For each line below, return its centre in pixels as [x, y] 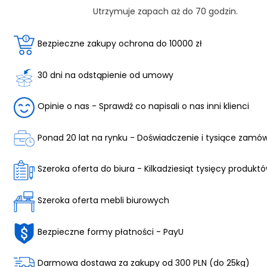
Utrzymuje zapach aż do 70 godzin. [166, 11]
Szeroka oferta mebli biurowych [104, 200]
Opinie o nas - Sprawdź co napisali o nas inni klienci [144, 106]
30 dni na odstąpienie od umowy [106, 75]
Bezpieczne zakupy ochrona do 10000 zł [120, 44]
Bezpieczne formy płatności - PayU [111, 232]
